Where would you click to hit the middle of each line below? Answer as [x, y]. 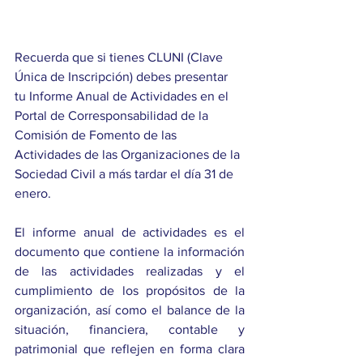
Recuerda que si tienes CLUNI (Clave [120, 58]
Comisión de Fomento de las [97, 135]
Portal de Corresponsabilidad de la [113, 116]
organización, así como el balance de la [130, 310]
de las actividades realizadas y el [130, 271]
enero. [33, 194]
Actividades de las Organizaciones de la [129, 155]
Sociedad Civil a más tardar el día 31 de [126, 174]
